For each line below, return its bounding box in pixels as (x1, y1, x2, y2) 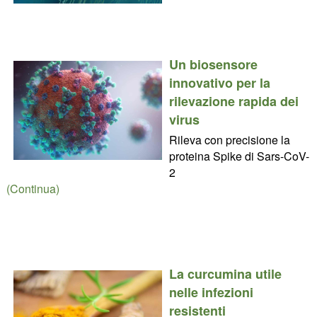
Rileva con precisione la (168, 131, 290, 148)
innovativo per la (168, 73, 270, 92)
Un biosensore (168, 54, 258, 74)
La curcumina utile (168, 264, 282, 283)
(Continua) (6, 180, 59, 197)
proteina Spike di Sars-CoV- (168, 147, 309, 164)
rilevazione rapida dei (168, 91, 299, 110)
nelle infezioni (168, 282, 253, 301)
